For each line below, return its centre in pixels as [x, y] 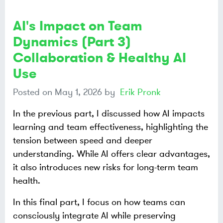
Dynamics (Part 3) [72, 42]
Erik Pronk [140, 92]
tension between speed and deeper [83, 140]
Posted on [34, 92]
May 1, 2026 [78, 92]
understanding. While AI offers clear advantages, [111, 154]
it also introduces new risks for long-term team [106, 167]
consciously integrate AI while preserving [94, 215]
